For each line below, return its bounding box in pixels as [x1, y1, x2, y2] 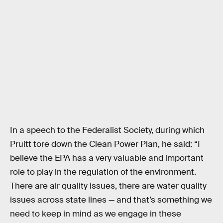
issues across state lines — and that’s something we [10, 195, 212, 206]
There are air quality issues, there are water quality [10, 181, 207, 192]
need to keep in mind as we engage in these [10, 209, 181, 220]
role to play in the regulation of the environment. [10, 167, 196, 178]
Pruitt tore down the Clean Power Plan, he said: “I [10, 139, 200, 150]
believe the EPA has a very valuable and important [10, 153, 204, 164]
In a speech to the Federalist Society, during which [10, 125, 205, 136]
